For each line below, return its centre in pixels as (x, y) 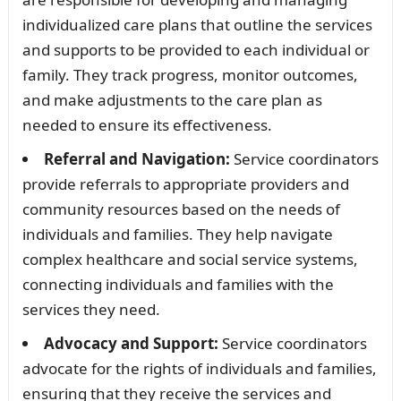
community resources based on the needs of (181, 209)
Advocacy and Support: (131, 344)
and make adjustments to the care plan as (172, 100)
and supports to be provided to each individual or (196, 50)
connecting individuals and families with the (178, 285)
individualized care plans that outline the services (197, 25)
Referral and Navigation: (137, 159)
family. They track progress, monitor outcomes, (190, 75)
